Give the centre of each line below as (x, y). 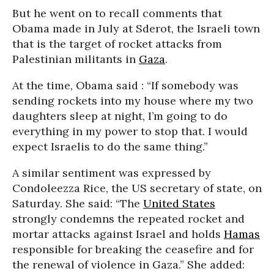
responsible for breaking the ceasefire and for (133, 249)
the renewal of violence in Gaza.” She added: (128, 265)
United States (179, 203)
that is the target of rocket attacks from (117, 44)
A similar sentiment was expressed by (112, 173)
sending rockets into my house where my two (133, 101)
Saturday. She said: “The (78, 203)
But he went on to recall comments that (117, 13)
